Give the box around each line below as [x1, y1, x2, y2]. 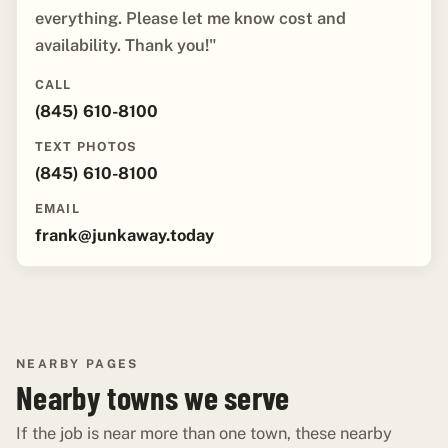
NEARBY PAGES [16, 357, 139, 372]
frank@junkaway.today [34, 224, 214, 245]
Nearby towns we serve [16, 378, 290, 417]
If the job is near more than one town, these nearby [16, 423, 392, 444]
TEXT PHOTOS [34, 139, 138, 155]
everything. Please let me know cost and [34, 8, 346, 29]
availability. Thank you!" [34, 35, 216, 56]
